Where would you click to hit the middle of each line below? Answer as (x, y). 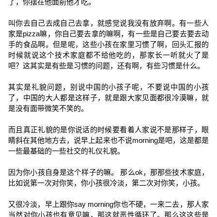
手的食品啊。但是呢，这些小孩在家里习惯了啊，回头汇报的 (108, 44)
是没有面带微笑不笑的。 (48, 108)
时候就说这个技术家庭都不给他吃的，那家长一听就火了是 (108, 55)
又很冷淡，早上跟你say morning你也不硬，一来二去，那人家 (108, 204)
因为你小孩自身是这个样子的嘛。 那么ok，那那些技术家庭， (108, 172)
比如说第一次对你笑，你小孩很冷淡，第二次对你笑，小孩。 (106, 183)
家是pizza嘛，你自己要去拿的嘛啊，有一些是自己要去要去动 (108, 34)
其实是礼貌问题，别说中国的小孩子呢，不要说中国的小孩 (108, 87)
